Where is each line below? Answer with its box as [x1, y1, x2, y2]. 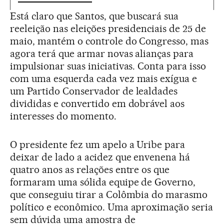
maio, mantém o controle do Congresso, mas [10, 35, 209, 47]
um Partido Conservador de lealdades [10, 85, 178, 97]
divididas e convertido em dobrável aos [10, 97, 185, 109]
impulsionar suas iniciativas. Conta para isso [10, 60, 206, 72]
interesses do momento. [10, 110, 116, 122]
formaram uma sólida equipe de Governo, [10, 176, 196, 188]
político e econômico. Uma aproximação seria [10, 201, 213, 213]
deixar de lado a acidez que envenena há [10, 151, 190, 163]
